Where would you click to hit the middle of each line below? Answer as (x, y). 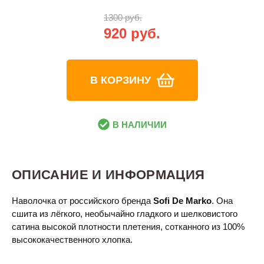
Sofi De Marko (182, 201)
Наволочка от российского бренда (82, 201)
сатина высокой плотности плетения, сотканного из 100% (128, 227)
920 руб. (132, 33)
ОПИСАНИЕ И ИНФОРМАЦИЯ (108, 175)
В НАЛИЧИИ (139, 124)
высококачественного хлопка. (72, 240)
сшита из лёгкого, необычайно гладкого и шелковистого (125, 214)
